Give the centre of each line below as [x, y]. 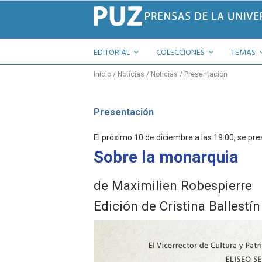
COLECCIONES [181, 53]
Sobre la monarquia [166, 157]
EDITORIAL [113, 53]
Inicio [102, 74]
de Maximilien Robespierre [173, 185]
